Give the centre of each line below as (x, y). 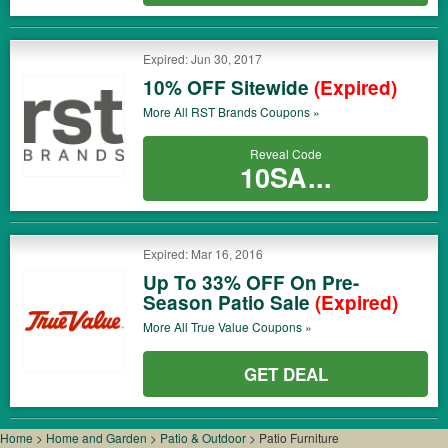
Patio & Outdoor (204, 437)
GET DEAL (285, 374)
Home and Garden (98, 437)
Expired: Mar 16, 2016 (203, 253)
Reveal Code (285, 153)
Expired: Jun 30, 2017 (202, 58)
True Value (220, 326)
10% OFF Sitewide (228, 87)
